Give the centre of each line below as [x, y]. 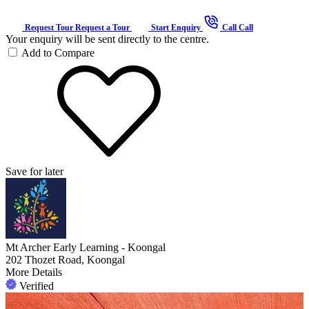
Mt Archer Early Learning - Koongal [86, 247]
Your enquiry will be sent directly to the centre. [107, 39]
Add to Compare [58, 52]
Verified [37, 286]
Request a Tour [102, 27]
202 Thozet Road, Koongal [65, 259]
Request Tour [49, 27]
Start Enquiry [177, 27]
